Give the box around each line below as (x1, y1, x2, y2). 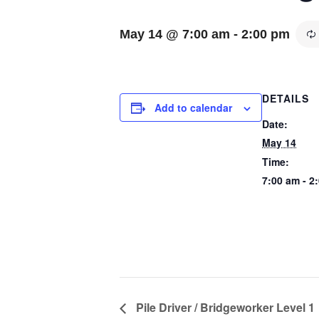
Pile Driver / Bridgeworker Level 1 (133, 298, 315, 315)
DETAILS (262, 91, 309, 105)
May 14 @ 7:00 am (120, 27, 230, 41)
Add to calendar (155, 100, 232, 115)
